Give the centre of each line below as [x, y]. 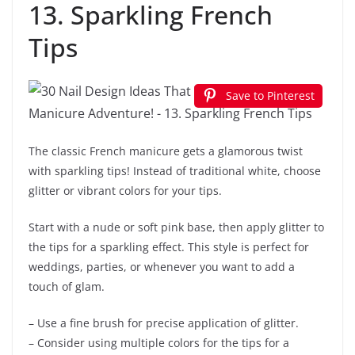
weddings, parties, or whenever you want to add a [162, 267]
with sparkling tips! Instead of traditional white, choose [175, 171]
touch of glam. [67, 287]
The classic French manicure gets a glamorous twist [166, 151]
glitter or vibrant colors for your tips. [125, 191]
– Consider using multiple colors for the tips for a [159, 343]
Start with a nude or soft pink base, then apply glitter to [176, 227]
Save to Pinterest [270, 96]
